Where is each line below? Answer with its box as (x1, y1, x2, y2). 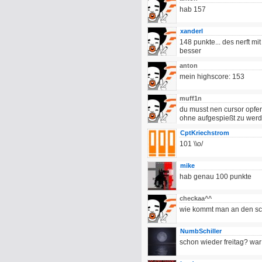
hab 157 (180, 5, 206, 13)
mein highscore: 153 (180, 73, 244, 81)
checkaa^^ (180, 195, 213, 202)
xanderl (180, 27, 203, 35)
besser (180, 47, 201, 55)
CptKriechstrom (180, 129, 229, 136)
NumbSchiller (180, 227, 222, 235)
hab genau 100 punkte (180, 173, 251, 181)
